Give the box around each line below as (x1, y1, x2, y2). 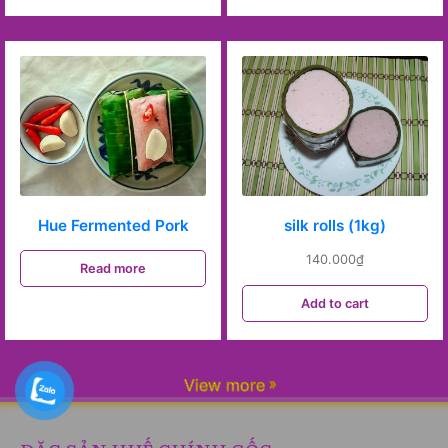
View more (183, 375, 265, 396)
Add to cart (301, 295, 369, 311)
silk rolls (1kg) (284, 215, 386, 235)
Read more (80, 260, 146, 276)
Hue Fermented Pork (37, 215, 189, 235)
